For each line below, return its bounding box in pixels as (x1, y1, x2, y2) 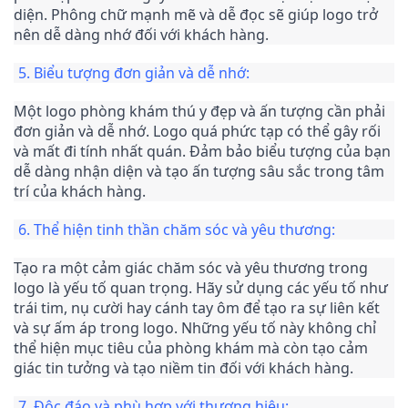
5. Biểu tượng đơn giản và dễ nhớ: (18, 62, 250, 83)
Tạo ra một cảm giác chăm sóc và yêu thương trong (14, 257, 368, 278)
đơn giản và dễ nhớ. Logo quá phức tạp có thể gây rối (14, 120, 381, 141)
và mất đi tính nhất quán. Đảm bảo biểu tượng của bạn (14, 140, 391, 161)
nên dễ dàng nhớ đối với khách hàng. (14, 24, 269, 45)
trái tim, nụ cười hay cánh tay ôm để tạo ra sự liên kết (14, 297, 380, 318)
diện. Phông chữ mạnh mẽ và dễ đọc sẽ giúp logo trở (14, 4, 378, 25)
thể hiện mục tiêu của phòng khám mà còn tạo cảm (14, 337, 368, 358)
